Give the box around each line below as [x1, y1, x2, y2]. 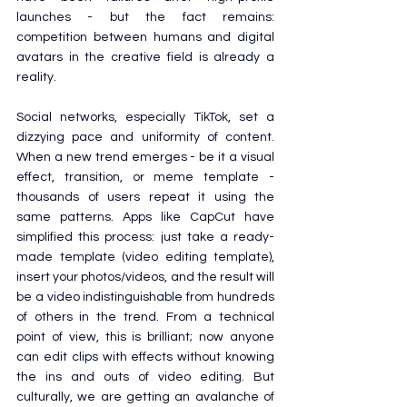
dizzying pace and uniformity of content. [16, 130, 274, 144]
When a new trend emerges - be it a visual [16, 150, 274, 164]
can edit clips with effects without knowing [16, 350, 274, 363]
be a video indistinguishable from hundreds [16, 290, 274, 303]
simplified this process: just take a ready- [16, 230, 274, 243]
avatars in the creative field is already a [16, 50, 274, 64]
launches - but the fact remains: [16, 10, 274, 24]
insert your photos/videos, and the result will [16, 270, 274, 283]
